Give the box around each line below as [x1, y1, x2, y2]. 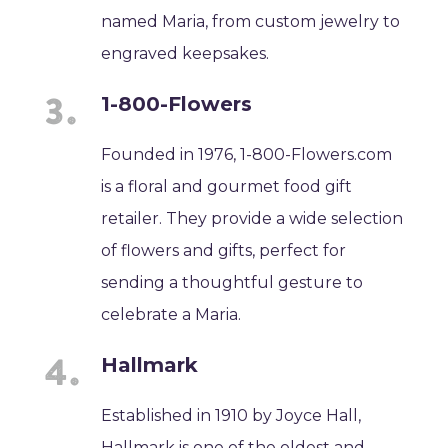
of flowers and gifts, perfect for [101, 240, 347, 260]
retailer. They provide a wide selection [101, 208, 404, 228]
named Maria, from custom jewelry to [101, 11, 401, 31]
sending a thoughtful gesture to [101, 272, 364, 292]
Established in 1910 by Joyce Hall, [101, 405, 362, 425]
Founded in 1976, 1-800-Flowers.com [101, 144, 393, 164]
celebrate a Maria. [101, 304, 242, 324]
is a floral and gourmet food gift [101, 176, 353, 196]
